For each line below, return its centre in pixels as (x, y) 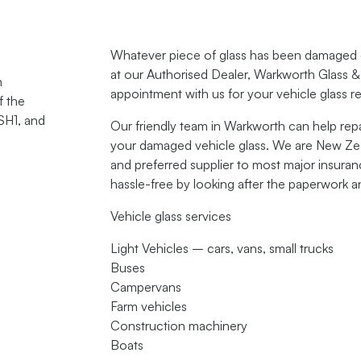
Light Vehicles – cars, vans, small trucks (222, 249)
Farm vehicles (149, 307)
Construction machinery (179, 326)
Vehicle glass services (171, 216)
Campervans (146, 287)
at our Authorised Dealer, (183, 75)
